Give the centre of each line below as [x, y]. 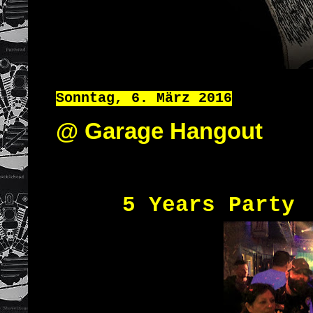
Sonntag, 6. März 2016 [144, 99]
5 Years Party [175, 205]
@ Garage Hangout [159, 131]
